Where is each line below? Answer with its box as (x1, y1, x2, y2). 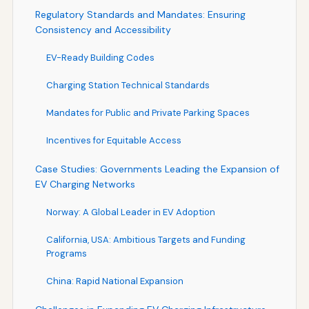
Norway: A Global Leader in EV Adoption (46, 206, 215, 218)
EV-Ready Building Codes (46, 51, 154, 63)
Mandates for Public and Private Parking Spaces (46, 106, 250, 119)
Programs (46, 247, 87, 259)
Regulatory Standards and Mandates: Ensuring (34, 8, 246, 21)
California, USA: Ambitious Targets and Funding (46, 233, 246, 246)
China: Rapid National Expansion (46, 275, 183, 287)
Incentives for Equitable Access (46, 134, 181, 146)
